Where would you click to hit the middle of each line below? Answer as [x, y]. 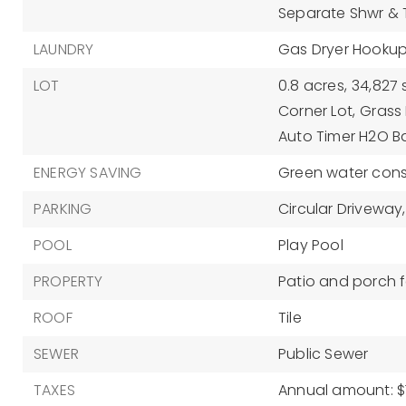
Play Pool [310, 245]
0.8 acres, [312, 86]
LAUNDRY [64, 49]
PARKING [63, 209]
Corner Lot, [317, 111]
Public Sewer [323, 354]
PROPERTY [68, 281]
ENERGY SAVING [88, 173]
